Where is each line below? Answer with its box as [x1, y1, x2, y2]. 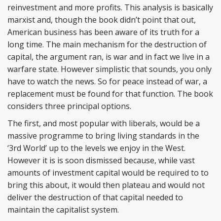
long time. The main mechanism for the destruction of [7, 39, 207, 50]
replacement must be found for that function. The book [7, 88, 213, 99]
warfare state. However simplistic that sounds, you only [7, 64, 212, 74]
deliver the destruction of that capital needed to [7, 192, 183, 203]
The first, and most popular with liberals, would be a [7, 118, 200, 129]
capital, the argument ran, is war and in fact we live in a [7, 51, 210, 62]
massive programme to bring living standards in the [7, 130, 199, 141]
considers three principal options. [7, 101, 131, 111]
